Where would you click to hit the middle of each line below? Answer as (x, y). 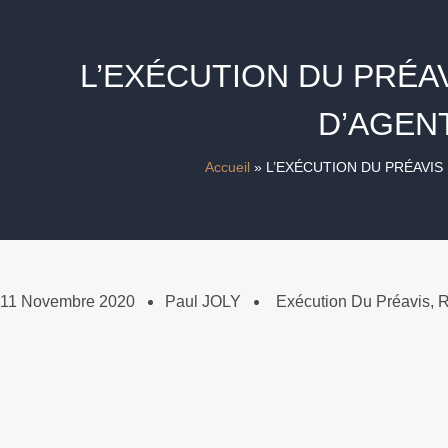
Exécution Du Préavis (353, 302)
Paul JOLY (203, 302)
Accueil (227, 168)
